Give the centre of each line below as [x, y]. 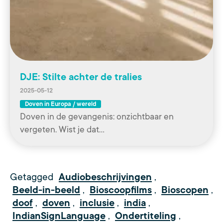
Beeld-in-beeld [46, 190]
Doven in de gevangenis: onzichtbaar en [97, 116]
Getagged [33, 177]
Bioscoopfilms [121, 190]
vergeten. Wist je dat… [62, 129]
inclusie [97, 203]
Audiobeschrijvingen [105, 177]
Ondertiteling [146, 216]
